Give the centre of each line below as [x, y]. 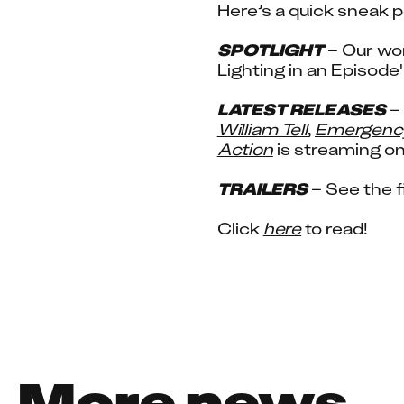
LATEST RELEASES [301, 110]
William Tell [262, 129]
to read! [335, 229]
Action [245, 149]
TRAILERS [262, 189]
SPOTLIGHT [270, 50]
